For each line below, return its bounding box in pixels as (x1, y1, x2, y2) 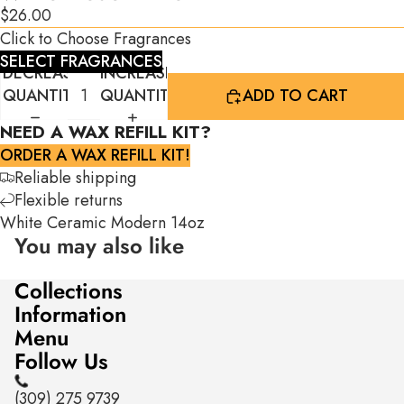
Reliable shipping (14, 165, 136, 189)
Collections (14, 274, 123, 307)
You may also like (14, 229, 184, 262)
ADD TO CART (242, 84, 348, 108)
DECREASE (3, 61, 81, 86)
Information (14, 298, 126, 330)
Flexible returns (14, 188, 123, 212)
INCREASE (100, 61, 174, 86)
